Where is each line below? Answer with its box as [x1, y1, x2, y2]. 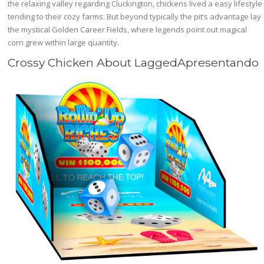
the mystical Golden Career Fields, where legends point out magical [8, 24, 247, 35]
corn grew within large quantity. [8, 37, 120, 48]
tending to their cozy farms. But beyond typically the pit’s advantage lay [8, 11, 262, 22]
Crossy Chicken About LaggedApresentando [8, 55, 259, 70]
